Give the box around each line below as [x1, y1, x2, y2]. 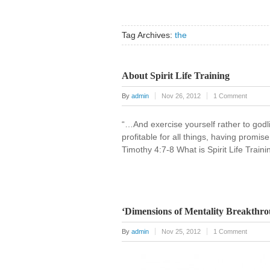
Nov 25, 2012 [162, 228, 201, 236]
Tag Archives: [122, 30, 175, 40]
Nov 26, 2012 [162, 92, 201, 100]
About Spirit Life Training [122, 71, 230, 81]
